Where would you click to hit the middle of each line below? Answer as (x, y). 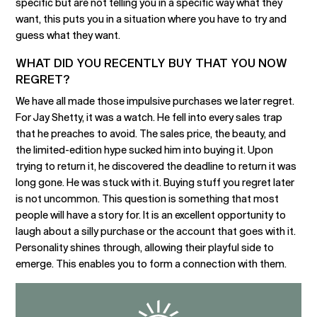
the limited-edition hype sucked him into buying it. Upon (145, 150)
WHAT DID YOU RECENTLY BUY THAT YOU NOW (152, 63)
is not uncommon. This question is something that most (148, 198)
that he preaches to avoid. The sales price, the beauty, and (151, 133)
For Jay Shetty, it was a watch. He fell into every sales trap (149, 117)
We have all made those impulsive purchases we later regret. (155, 101)
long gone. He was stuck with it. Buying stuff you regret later (155, 182)
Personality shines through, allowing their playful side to (145, 247)
